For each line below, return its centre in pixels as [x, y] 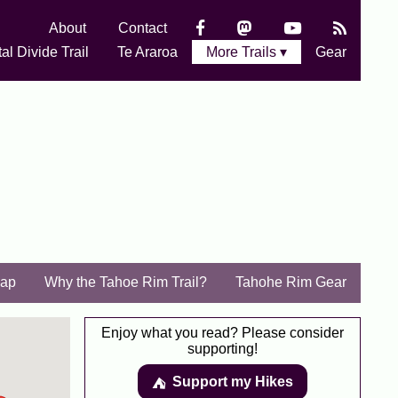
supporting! [223, 349]
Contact [143, 28]
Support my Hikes [233, 382]
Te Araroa [147, 52]
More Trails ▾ [247, 52]
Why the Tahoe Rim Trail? [126, 282]
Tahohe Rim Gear [291, 282]
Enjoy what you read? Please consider [223, 333]
